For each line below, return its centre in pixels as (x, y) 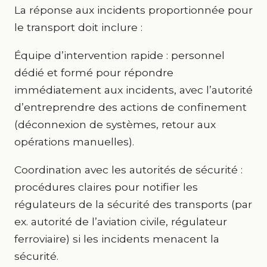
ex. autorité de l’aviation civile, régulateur (121, 221)
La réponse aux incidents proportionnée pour (133, 10)
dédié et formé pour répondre (94, 72)
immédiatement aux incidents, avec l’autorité (133, 90)
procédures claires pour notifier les (106, 187)
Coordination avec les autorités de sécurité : (128, 170)
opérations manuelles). (74, 142)
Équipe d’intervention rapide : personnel (119, 55)
